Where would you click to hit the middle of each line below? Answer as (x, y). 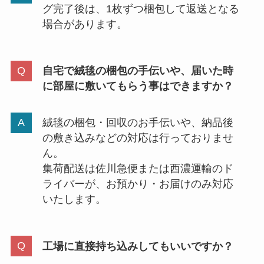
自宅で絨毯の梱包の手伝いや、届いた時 (138, 71)
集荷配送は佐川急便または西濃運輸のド (138, 169)
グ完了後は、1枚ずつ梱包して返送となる (141, 9)
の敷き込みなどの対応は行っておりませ (138, 138)
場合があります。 (85, 24)
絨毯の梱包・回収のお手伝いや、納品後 (138, 123)
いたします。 (74, 199)
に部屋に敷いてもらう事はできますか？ (138, 86)
